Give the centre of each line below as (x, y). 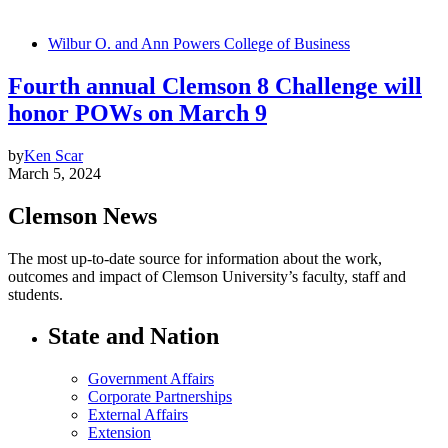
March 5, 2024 (54, 173)
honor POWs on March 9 (137, 112)
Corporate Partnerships (160, 397)
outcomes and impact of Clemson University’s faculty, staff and (207, 276)
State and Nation (133, 336)
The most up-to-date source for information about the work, (195, 258)
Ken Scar (53, 155)
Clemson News (82, 215)
